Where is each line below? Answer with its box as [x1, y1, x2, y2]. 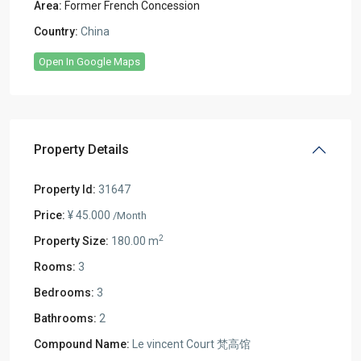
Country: [34, 24, 78, 38]
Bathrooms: [34, 311, 97, 325]
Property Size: [34, 234, 109, 247]
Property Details [34, 141, 129, 157]
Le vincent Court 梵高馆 [130, 337, 251, 351]
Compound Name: [34, 337, 130, 351]
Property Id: [34, 182, 96, 196]
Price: [34, 208, 65, 222]
